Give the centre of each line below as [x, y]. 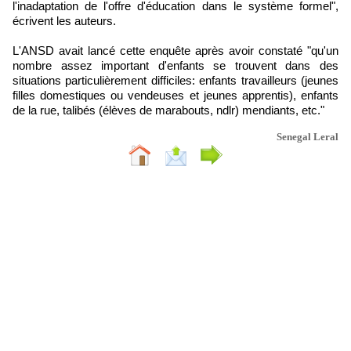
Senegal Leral [308, 137]
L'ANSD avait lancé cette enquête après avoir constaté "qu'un [175, 51]
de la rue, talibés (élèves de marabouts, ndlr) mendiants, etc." [168, 110]
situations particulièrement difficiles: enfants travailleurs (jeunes [175, 80]
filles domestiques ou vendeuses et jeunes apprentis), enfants [175, 95]
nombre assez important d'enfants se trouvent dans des [175, 65]
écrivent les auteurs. [64, 21]
